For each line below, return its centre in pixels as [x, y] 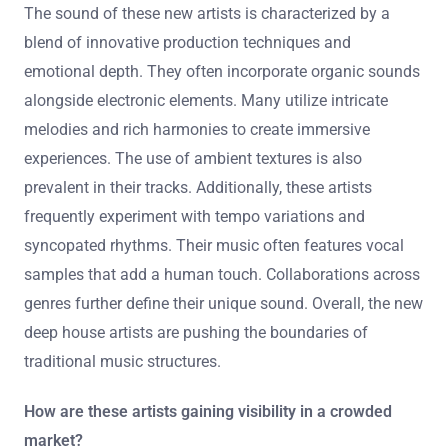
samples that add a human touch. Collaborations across [222, 274]
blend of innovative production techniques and [187, 42]
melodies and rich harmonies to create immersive [197, 129]
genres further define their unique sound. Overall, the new [223, 303]
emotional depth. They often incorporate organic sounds [222, 71]
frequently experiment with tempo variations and [194, 216]
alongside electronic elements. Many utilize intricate [206, 100]
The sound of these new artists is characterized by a [207, 13]
